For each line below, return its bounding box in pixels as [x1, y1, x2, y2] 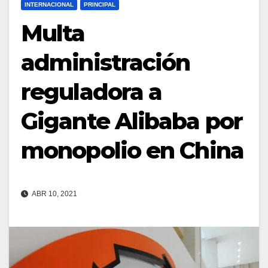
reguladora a [21, 77, 162, 106]
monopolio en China [21, 136, 243, 165]
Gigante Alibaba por [21, 106, 242, 135]
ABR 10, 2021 [31, 189, 77, 198]
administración [21, 48, 190, 77]
